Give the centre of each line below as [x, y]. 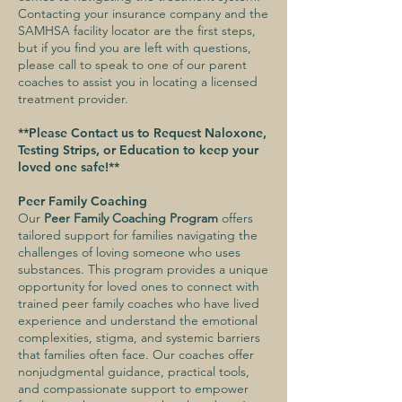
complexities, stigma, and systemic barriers [139, 337]
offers [236, 218]
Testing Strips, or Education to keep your [138, 150]
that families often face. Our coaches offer [136, 354]
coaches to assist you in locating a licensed [138, 82]
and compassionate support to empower [133, 389]
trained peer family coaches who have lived [139, 303]
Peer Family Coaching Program [131, 218]
